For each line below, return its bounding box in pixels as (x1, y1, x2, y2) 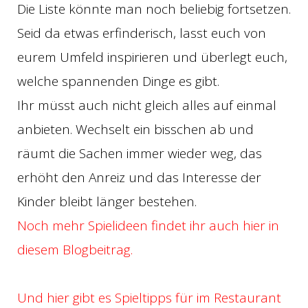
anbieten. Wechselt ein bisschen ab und (17, 120, 254, 138)
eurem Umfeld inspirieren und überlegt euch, (17, 47, 287, 66)
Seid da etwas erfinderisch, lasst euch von (17, 23, 266, 42)
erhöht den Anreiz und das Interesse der (17, 168, 261, 186)
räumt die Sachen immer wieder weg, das (17, 144, 262, 162)
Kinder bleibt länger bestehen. (17, 192, 197, 210)
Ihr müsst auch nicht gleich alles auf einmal (17, 96, 276, 114)
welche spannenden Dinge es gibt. (17, 71, 219, 90)
